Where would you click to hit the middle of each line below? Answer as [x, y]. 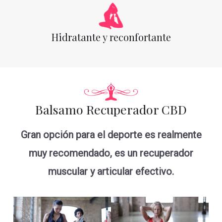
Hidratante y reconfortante [111, 37]
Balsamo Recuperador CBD [111, 109]
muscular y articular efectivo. [111, 172]
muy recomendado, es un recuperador [111, 153]
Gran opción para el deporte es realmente [111, 135]
